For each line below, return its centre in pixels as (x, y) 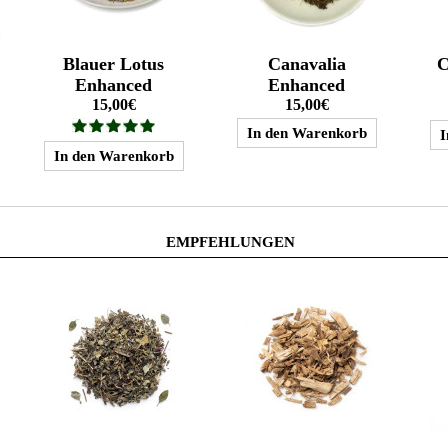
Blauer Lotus (114, 63)
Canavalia (306, 63)
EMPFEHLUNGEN (230, 241)
